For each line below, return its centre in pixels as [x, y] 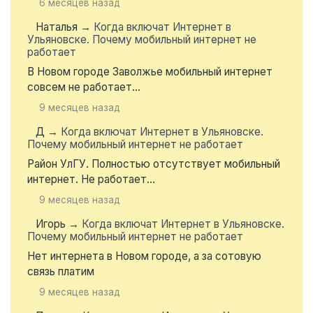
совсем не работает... [84, 87]
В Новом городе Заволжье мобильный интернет [150, 72]
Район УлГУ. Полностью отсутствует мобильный [154, 164]
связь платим [61, 272]
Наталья [57, 27]
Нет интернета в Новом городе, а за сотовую [144, 256]
